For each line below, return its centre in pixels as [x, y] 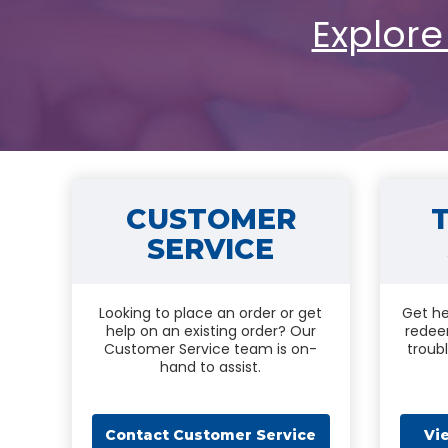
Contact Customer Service [211, 435]
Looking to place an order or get [211, 313]
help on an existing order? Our [210, 331]
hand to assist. [211, 367]
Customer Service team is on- [211, 349]
